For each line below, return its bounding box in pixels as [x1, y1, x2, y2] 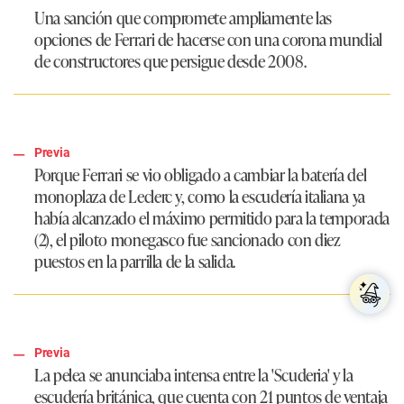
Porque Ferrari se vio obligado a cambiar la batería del [34, 162, 367, 187]
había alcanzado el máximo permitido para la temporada [34, 206, 390, 230]
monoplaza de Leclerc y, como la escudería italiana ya [34, 184, 365, 208]
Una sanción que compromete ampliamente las [34, 5, 332, 30]
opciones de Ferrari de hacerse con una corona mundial [34, 27, 382, 51]
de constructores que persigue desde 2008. [34, 49, 307, 73]
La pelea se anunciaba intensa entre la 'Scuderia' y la [34, 363, 353, 387]
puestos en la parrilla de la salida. [34, 249, 236, 273]
